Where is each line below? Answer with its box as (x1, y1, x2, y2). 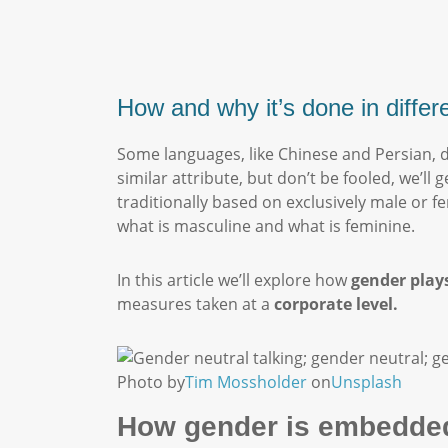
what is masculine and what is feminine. (117, 215, 423, 237)
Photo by (117, 371, 185, 393)
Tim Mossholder (185, 371, 307, 393)
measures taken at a (117, 293, 274, 315)
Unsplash (331, 371, 402, 393)
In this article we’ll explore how (117, 269, 351, 291)
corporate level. (274, 293, 398, 315)
